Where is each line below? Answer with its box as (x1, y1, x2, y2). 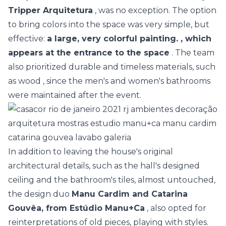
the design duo (8, 189, 72, 199)
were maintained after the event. (8, 90, 141, 100)
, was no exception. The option (93, 6, 216, 15)
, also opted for (145, 203, 206, 213)
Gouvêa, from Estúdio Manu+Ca (8, 203, 145, 213)
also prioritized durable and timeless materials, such (8, 62, 215, 72)
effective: (8, 34, 47, 43)
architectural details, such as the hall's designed (8, 161, 200, 171)
